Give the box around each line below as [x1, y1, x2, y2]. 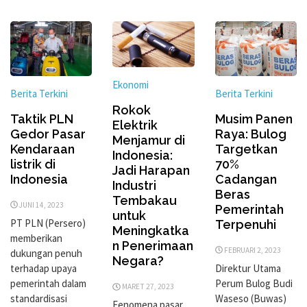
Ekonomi [112, 78, 149, 92]
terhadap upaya [10, 261, 77, 275]
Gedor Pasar [10, 126, 86, 141]
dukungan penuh [10, 246, 82, 260]
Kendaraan [10, 141, 75, 156]
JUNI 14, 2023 [19, 199, 64, 210]
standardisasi [10, 291, 67, 305]
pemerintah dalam [10, 276, 86, 290]
